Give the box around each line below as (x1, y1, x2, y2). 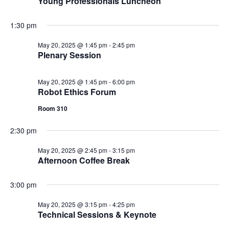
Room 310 (37, 104, 67, 113)
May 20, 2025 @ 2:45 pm (37, 146, 107, 155)
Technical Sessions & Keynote (37, 209, 156, 221)
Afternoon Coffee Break (37, 154, 130, 167)
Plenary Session (37, 49, 101, 61)
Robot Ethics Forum (37, 86, 116, 98)
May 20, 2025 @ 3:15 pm (37, 200, 107, 209)
